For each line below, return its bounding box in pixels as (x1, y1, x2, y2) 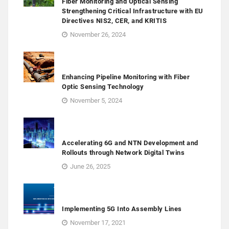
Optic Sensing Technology (62, 83, 144, 91)
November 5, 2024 (70, 97, 122, 105)
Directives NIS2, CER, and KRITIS (62, 17, 167, 25)
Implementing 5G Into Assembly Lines (62, 205, 182, 213)
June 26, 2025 (70, 163, 110, 171)
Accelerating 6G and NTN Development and (62, 139, 198, 147)
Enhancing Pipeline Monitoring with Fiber (62, 73, 190, 81)
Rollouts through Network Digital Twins (62, 149, 185, 157)
